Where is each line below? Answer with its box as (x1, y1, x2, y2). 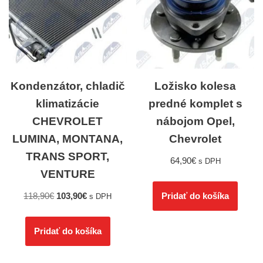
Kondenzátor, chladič (10, 80, 125, 93)
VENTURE (40, 168, 95, 181)
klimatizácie (36, 97, 100, 110)
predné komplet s (148, 97, 242, 110)
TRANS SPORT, (26, 150, 110, 163)
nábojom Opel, (156, 115, 235, 128)
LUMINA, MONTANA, (12, 133, 123, 146)
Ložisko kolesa (154, 80, 237, 93)
